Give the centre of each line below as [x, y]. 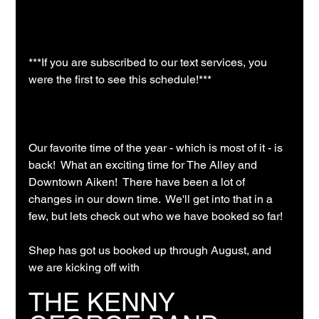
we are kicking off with [86, 268]
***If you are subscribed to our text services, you [150, 63]
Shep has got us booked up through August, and [152, 251]
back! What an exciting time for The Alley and [145, 165]
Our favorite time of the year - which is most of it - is [157, 148]
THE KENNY [106, 302]
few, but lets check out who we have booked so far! [156, 216]
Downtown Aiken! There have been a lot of [138, 182]
